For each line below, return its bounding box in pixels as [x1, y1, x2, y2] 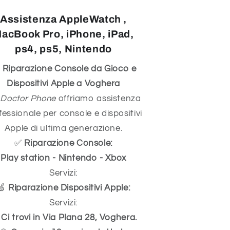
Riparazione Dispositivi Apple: [8, 183, 130, 193]
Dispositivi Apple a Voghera [7, 79, 121, 89]
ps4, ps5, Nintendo [15, 43, 112, 54]
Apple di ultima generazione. [4, 124, 123, 133]
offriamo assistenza [55, 94, 141, 104]
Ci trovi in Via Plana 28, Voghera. [1, 213, 137, 223]
